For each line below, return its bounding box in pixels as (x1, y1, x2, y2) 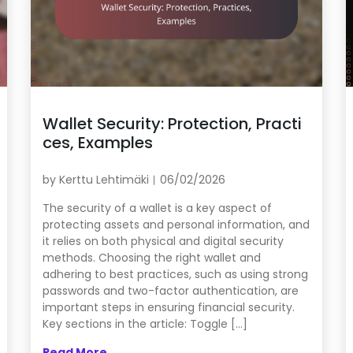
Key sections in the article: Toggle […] (42, 316, 247, 333)
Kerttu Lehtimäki (58, 172, 149, 188)
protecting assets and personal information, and (42, 217, 310, 233)
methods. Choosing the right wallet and (42, 250, 261, 266)
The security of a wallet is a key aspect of (42, 200, 272, 217)
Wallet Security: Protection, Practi (42, 113, 302, 136)
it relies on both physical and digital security (42, 233, 284, 250)
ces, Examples (42, 132, 153, 154)
